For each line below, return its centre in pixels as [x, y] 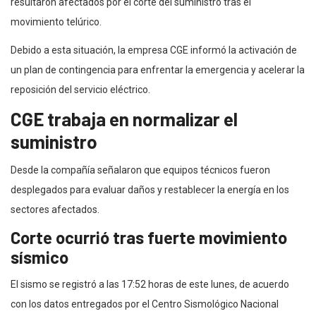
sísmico [39, 257]
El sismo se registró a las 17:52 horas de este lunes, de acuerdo [150, 284]
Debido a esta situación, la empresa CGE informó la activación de [154, 50]
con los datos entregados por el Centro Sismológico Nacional [145, 304]
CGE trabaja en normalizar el [124, 119]
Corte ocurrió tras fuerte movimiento [149, 237]
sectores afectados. [55, 209]
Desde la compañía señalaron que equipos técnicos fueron [140, 170]
